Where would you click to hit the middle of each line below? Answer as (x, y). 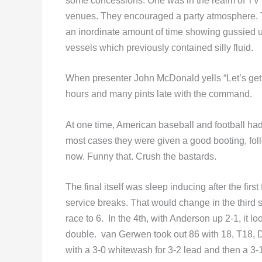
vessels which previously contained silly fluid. (159, 47)
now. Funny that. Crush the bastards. (141, 156)
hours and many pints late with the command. (159, 94)
